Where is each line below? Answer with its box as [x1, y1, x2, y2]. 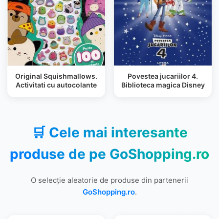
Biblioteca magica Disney [121, 81, 205, 89]
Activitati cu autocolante [16, 81, 97, 89]
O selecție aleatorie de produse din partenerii [31, 175, 188, 185]
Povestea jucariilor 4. [128, 72, 198, 80]
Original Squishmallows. [15, 72, 97, 80]
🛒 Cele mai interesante [31, 124, 188, 141]
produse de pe [10, 146, 109, 162]
